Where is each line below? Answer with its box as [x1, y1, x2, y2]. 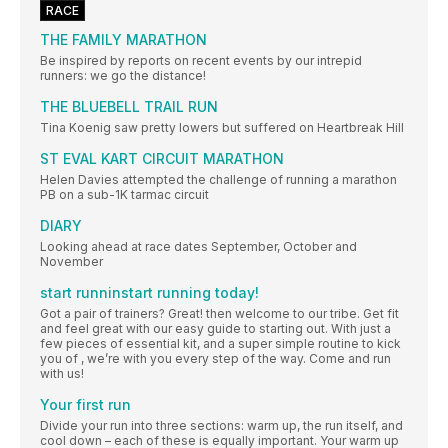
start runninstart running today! [40, 283, 259, 301]
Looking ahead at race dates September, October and [40, 238, 357, 254]
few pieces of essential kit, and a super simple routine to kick [40, 335, 401, 351]
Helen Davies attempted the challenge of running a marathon [40, 171, 397, 187]
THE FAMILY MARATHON [40, 30, 207, 48]
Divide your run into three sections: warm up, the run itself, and [40, 417, 403, 433]
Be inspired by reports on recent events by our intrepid [40, 52, 362, 68]
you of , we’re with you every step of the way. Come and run [40, 350, 391, 366]
